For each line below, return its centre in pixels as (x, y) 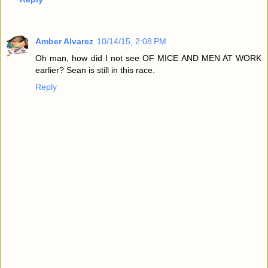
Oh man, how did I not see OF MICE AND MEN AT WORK (148, 58)
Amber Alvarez (64, 41)
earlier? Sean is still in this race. (95, 70)
